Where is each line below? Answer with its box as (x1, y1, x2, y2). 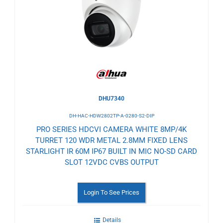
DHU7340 (99, 95, 124, 102)
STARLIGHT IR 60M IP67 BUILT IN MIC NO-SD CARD (26, 146, 197, 156)
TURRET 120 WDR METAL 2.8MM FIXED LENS (35, 135, 188, 145)
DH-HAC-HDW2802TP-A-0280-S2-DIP (69, 112, 154, 118)
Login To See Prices (84, 188, 139, 196)
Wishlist (20, 16, 69, 33)
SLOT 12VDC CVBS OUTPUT (64, 157, 159, 167)
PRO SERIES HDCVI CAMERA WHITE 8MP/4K (36, 124, 187, 134)
